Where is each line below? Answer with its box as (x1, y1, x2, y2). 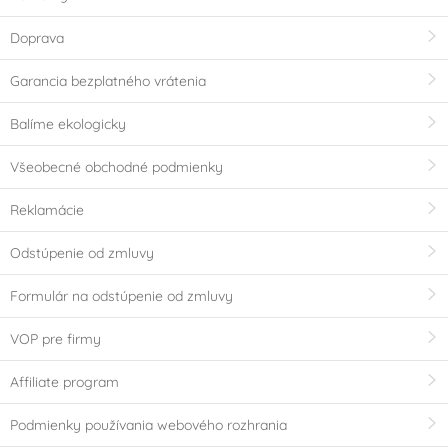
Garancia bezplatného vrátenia (10, 71, 206, 90)
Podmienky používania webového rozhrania (10, 415, 287, 434)
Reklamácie (10, 200, 84, 219)
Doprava (10, 28, 64, 47)
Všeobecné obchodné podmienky (10, 157, 223, 176)
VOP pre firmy (10, 329, 101, 348)
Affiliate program (10, 372, 119, 391)
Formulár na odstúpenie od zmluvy (10, 286, 233, 305)
